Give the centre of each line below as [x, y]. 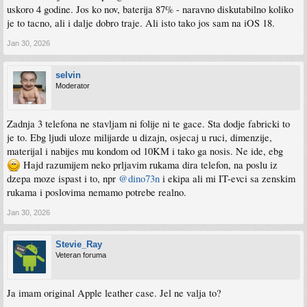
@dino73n [139, 178]
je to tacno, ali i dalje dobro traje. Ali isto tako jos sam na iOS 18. [141, 23]
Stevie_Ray [79, 244]
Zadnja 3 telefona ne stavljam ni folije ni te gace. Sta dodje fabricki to [148, 123]
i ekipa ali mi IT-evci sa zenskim [228, 178]
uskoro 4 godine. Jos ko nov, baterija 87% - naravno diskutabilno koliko [150, 9]
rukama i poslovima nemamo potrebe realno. [97, 192]
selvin [68, 75]
